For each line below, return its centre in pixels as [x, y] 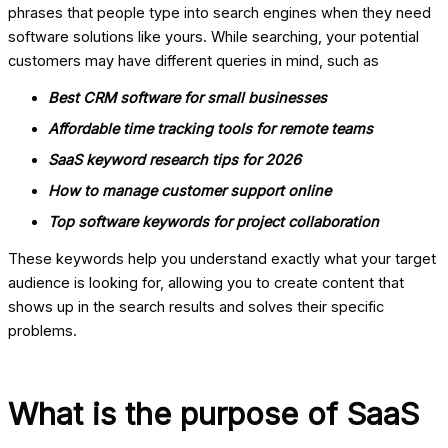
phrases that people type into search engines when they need [219, 13]
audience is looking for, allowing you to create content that [206, 283]
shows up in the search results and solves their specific [196, 307]
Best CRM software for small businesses [187, 97]
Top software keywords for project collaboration [213, 221]
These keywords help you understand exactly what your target [222, 259]
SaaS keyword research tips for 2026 [174, 159]
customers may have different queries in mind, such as [193, 61]
